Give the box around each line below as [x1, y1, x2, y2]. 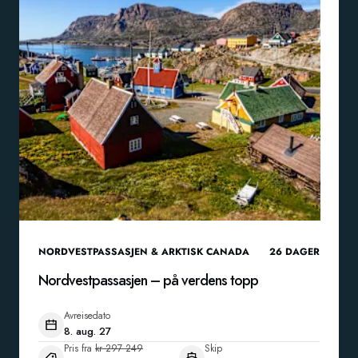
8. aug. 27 [64, 324, 111, 339]
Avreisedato [64, 308, 110, 323]
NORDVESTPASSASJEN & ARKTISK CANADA [38, 245, 249, 259]
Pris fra [64, 341, 92, 356]
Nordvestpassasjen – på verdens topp [38, 270, 258, 291]
